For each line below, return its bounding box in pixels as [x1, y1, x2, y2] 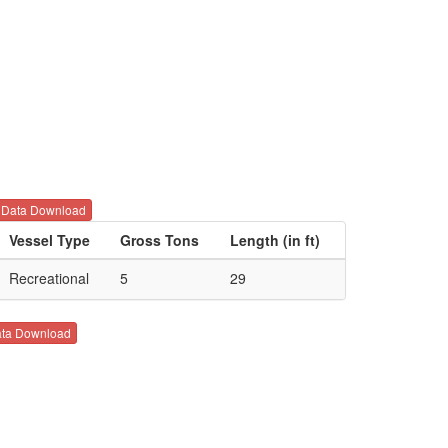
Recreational [9, 268, 89, 289]
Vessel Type [9, 230, 90, 251]
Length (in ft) [230, 230, 320, 251]
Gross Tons [120, 230, 199, 251]
